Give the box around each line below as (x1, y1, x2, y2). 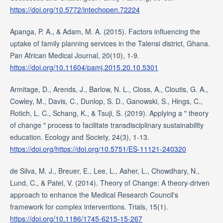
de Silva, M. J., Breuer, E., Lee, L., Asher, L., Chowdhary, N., (9, 166, 200, 176)
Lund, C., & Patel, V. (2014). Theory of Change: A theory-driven (9, 178, 210, 188)
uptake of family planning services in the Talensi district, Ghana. (9, 38, 210, 49)
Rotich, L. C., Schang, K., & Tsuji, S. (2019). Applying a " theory (9, 108, 209, 118)
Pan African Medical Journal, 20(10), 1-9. (9, 50, 139, 61)
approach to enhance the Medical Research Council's (9, 190, 178, 200)
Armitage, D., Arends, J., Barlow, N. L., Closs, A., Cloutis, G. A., (9, 84, 208, 95)
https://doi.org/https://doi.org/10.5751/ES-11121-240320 (9, 144, 186, 154)
